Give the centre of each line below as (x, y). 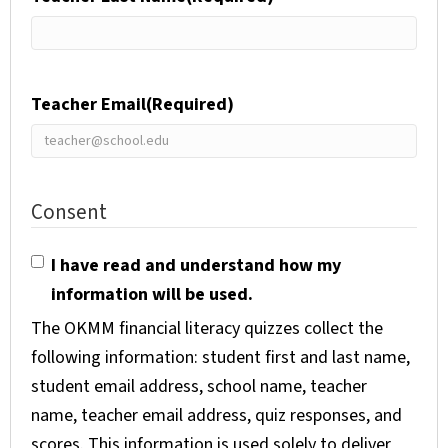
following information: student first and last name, (220, 358)
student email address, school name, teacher (199, 387)
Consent (69, 212)
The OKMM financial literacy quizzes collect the (207, 329)
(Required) (190, 105)
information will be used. (152, 295)
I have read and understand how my (196, 266)
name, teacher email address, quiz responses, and (216, 416)
